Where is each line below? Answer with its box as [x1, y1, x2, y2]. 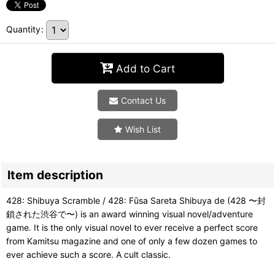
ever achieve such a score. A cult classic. [6, 249, 171, 260]
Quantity [6, 23, 41, 34]
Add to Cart [116, 62, 175, 76]
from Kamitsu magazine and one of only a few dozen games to [6, 235, 257, 246]
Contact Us [121, 95, 166, 106]
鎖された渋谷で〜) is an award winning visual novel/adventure [6, 208, 253, 219]
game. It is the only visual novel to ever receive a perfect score [6, 222, 258, 233]
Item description [7, 167, 103, 182]
